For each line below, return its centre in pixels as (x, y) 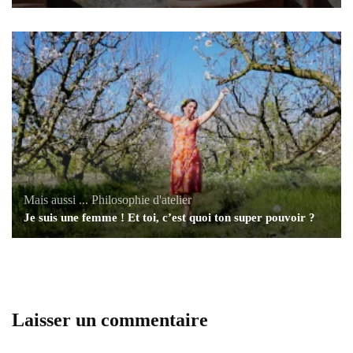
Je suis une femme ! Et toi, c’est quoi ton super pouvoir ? (169, 217)
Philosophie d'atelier (141, 199)
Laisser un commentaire (110, 320)
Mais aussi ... (56, 199)
